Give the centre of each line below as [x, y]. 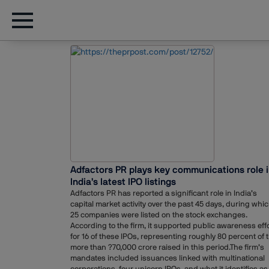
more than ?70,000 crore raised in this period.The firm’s [167, 247]
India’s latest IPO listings [123, 182]
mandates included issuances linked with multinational [168, 258]
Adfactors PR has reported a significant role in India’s [164, 193]
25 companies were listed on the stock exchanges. [159, 215]
